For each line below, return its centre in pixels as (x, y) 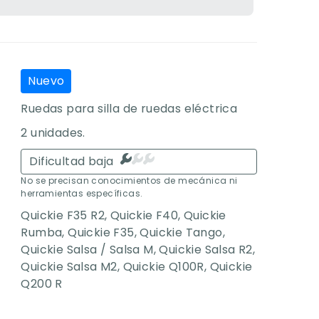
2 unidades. (53, 132)
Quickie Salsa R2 (206, 250)
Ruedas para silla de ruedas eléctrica (129, 108)
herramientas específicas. (82, 194)
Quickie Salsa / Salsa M (87, 250)
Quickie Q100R (163, 267)
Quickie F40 (144, 216)
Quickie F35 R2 (63, 216)
